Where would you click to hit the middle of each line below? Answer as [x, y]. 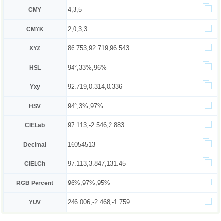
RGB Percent [35, 183]
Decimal [35, 145]
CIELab [35, 125]
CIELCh [35, 164]
